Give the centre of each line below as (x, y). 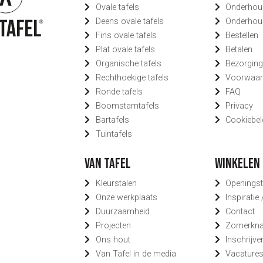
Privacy (240, 106)
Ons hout (113, 240)
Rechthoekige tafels (132, 77)
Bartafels (112, 120)
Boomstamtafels (127, 106)
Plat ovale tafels (125, 49)
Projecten (113, 225)
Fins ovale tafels (126, 35)
